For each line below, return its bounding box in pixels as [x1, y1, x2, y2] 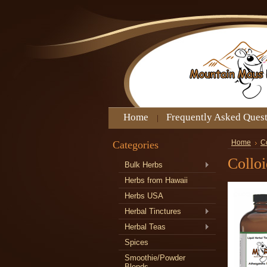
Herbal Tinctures [125, 207, 181, 216]
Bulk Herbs [125, 160, 163, 169]
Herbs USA [125, 191, 163, 200]
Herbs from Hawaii [125, 176, 188, 185]
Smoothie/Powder [125, 253, 185, 262]
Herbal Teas [125, 222, 166, 231]
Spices [125, 238, 148, 247]
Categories [113, 139, 159, 151]
